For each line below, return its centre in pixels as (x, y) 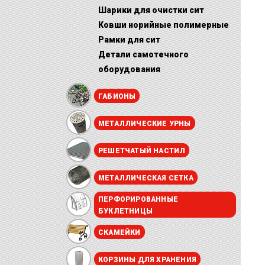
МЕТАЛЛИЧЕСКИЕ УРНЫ (145, 124)
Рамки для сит (129, 40)
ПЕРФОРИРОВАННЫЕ (138, 199)
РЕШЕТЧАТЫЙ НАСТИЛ (142, 151)
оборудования (129, 69)
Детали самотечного (143, 54)
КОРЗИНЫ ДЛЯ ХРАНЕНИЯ (147, 260)
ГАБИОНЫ (117, 96)
